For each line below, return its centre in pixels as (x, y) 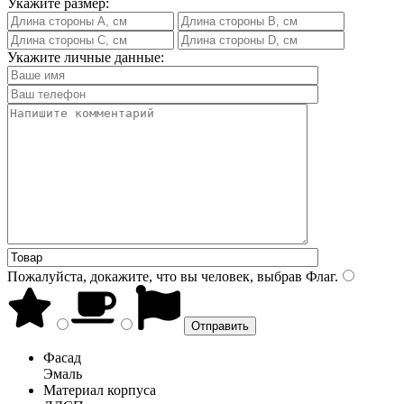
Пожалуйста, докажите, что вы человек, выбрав (155, 276)
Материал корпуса (100, 390)
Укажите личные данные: (86, 57)
